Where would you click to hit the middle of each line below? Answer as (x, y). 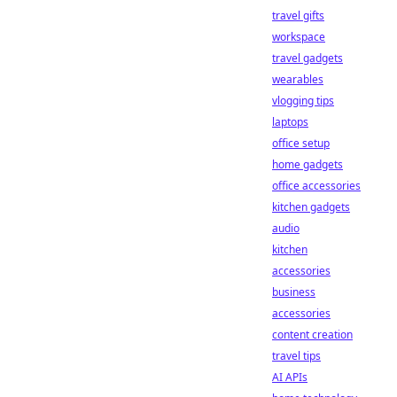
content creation (312, 335)
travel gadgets (307, 58)
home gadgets (307, 164)
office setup (301, 143)
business (294, 292)
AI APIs (290, 377)
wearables (298, 79)
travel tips (296, 356)
